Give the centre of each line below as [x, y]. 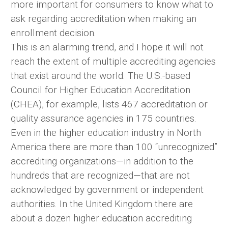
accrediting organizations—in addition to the [102, 161]
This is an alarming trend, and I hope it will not [107, 47]
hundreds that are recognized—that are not [100, 176]
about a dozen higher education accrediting [101, 218]
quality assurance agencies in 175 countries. [104, 119]
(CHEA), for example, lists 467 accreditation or [109, 104]
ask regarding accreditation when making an [104, 19]
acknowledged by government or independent [107, 190]
